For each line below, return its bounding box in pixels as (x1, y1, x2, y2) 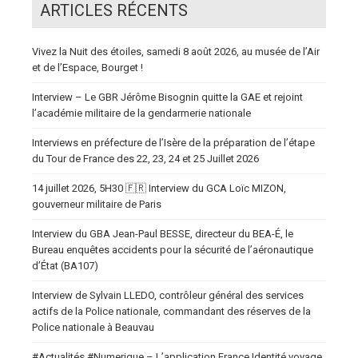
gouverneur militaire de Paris (32, 198, 161, 210)
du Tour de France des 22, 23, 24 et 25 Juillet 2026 (32, 153, 259, 165)
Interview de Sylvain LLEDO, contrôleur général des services (32, 289, 304, 301)
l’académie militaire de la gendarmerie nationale (32, 107, 251, 119)
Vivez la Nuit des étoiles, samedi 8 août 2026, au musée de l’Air (32, 46, 320, 58)
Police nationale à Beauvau (32, 321, 154, 333)
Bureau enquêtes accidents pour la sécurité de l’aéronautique (32, 244, 313, 256)
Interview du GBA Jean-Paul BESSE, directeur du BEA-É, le (32, 228, 293, 240)
